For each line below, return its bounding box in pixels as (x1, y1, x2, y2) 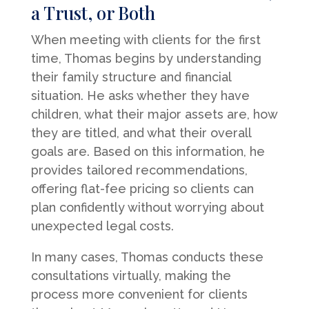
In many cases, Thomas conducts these (30, 249, 263, 264)
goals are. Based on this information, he (30, 143, 265, 159)
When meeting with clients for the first (30, 32, 261, 47)
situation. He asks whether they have (30, 88, 250, 103)
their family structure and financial (30, 69, 231, 84)
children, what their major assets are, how (30, 106, 277, 121)
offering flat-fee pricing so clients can (30, 181, 254, 196)
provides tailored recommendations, (30, 162, 248, 177)
